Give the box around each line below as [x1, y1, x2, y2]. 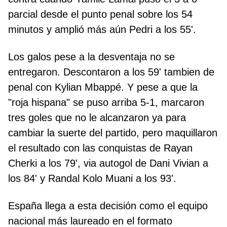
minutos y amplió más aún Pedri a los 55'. [8, 24, 196, 35]
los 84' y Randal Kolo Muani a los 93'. [8, 173, 176, 184]
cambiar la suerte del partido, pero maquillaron [8, 127, 217, 139]
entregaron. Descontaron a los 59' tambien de [8, 66, 214, 78]
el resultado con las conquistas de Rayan [8, 142, 193, 154]
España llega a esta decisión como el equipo [8, 200, 208, 212]
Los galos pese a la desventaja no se [8, 51, 175, 63]
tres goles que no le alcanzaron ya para [8, 112, 186, 124]
